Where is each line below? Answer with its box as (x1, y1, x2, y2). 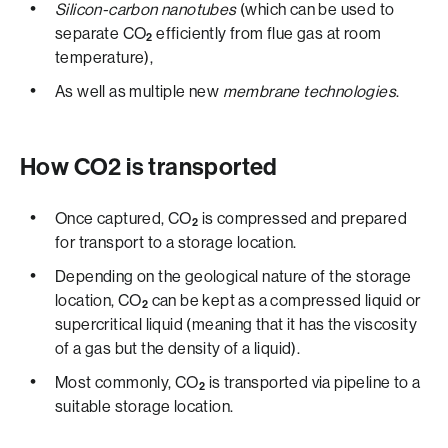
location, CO (55, 291, 142, 310)
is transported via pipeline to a (205, 373, 421, 392)
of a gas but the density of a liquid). (55, 339, 301, 358)
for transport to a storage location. (55, 233, 297, 252)
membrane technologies (222, 82, 397, 101)
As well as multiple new (55, 82, 223, 101)
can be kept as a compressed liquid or (148, 291, 421, 310)
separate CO (55, 24, 147, 43)
